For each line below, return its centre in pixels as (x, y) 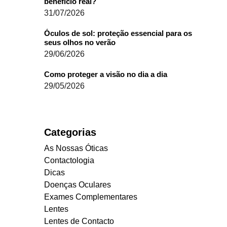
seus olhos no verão (80, 42)
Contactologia (69, 160)
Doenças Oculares (78, 184)
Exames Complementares (91, 197)
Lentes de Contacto (79, 221)
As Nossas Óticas (76, 148)
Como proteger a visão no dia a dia (106, 74)
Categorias (70, 132)
